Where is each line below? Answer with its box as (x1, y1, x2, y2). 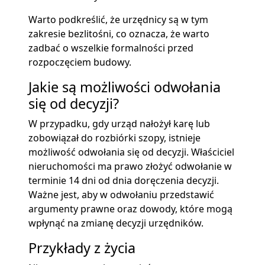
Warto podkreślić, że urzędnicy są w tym (28, 13, 208, 27)
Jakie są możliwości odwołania (28, 77, 221, 97)
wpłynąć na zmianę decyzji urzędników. (28, 216, 203, 230)
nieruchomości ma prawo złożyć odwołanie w (28, 160, 232, 173)
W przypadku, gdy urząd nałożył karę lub (28, 117, 210, 131)
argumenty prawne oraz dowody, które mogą (28, 202, 232, 216)
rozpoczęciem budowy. (28, 56, 131, 69)
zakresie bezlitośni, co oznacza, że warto (28, 27, 209, 41)
